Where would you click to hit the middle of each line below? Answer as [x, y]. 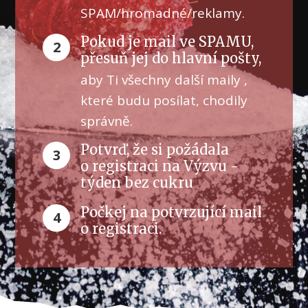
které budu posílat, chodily [164, 100]
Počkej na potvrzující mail [172, 212]
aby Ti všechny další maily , [164, 80]
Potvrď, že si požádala [155, 150]
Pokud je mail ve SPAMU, [167, 42]
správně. [107, 121]
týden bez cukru [137, 183]
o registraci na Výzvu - [160, 166]
